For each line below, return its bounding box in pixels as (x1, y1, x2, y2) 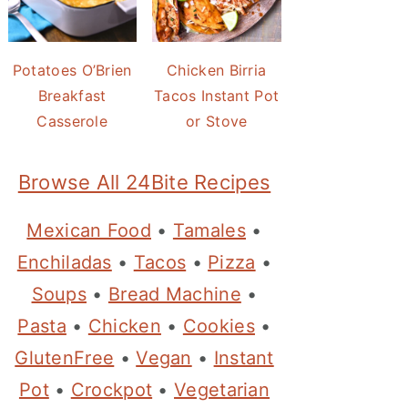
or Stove (186, 112, 248, 130)
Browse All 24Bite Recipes (17, 170, 271, 194)
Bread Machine (107, 283, 241, 305)
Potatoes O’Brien (12, 61, 132, 79)
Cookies (182, 315, 255, 337)
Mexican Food (26, 219, 151, 241)
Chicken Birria (167, 61, 267, 79)
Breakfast (37, 87, 107, 105)
